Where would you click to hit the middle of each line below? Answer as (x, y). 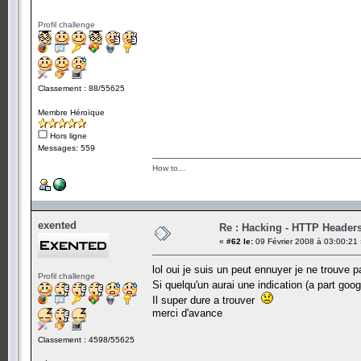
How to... (169, 168)
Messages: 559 (66, 147)
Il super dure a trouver (207, 300)
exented (57, 225)
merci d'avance (187, 313)
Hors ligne (67, 135)
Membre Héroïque (71, 112)
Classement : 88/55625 (81, 88)
